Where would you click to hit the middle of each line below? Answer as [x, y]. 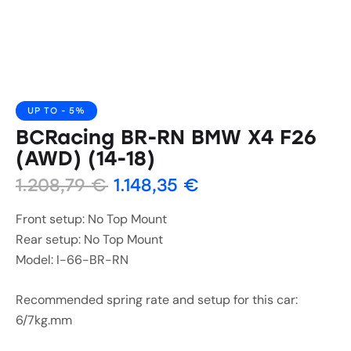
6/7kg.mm [44, 320]
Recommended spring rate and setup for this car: [157, 299]
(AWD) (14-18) [85, 159]
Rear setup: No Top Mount [89, 239]
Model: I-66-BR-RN [72, 259]
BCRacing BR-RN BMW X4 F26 [166, 138]
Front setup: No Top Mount [91, 219]
